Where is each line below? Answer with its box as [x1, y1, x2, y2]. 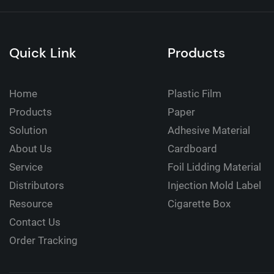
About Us [9, 143, 52, 155]
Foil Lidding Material [168, 161, 262, 174]
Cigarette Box [168, 198, 231, 210]
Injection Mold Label [168, 179, 262, 192]
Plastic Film [168, 87, 222, 100]
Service [9, 161, 43, 174]
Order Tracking [9, 234, 78, 247]
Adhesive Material [168, 124, 251, 137]
